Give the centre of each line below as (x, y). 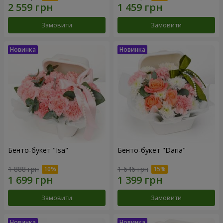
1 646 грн (133, 169)
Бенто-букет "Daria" (152, 150)
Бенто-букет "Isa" (38, 150)
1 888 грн (23, 169)
